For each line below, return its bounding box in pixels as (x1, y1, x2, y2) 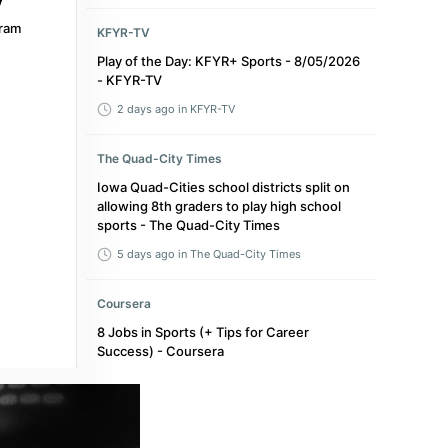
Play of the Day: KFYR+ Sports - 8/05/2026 (97, 53, 360, 69)
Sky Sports (97, 422, 162, 437)
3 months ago (117, 373, 190, 387)
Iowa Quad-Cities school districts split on (97, 179, 350, 195)
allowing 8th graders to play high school (97, 198, 341, 214)
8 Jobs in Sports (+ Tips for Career (97, 324, 309, 340)
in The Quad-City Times (178, 247, 301, 261)
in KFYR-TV (178, 102, 235, 116)
